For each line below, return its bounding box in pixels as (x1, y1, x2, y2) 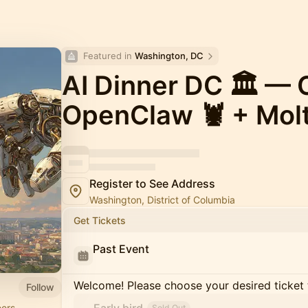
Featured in (83, 50, 135, 61)
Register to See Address (89, 177, 215, 190)
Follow (26, 280, 54, 293)
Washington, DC (135, 50, 203, 61)
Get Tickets (74, 214, 126, 226)
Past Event (93, 242, 149, 256)
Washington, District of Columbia (89, 194, 235, 206)
